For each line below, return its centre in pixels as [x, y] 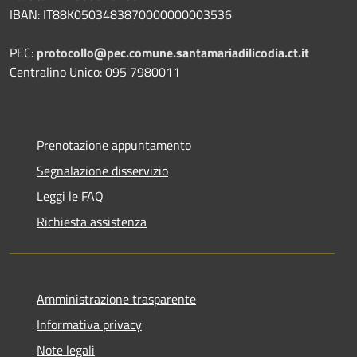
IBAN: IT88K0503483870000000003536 [121, 14]
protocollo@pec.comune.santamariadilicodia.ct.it [173, 52]
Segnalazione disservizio [102, 170]
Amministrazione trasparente [116, 298]
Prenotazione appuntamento [114, 145]
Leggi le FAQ [70, 196]
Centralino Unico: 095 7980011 [95, 71]
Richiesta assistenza [92, 221]
